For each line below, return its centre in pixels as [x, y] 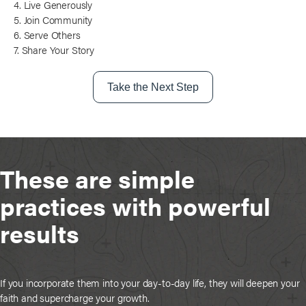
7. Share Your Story [54, 49]
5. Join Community [53, 19]
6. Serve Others [47, 34]
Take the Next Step [153, 87]
